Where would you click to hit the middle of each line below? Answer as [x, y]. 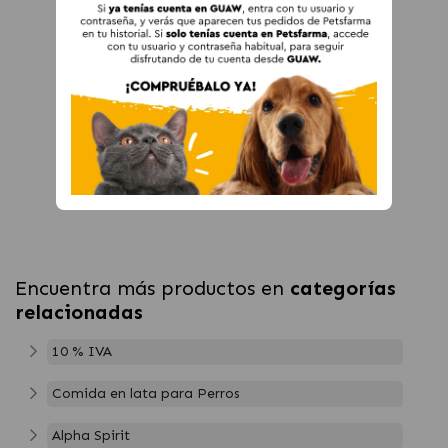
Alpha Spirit [91, 435]
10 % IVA [82, 351]
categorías [343, 287]
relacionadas [79, 311]
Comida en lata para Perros [146, 393]
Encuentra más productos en [152, 287]
